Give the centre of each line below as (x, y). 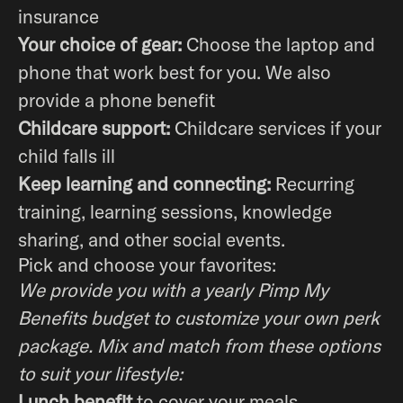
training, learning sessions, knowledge (175, 211)
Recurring (313, 184)
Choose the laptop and (281, 44)
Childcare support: (94, 128)
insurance (58, 16)
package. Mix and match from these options (199, 345)
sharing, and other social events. (152, 239)
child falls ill (67, 156)
